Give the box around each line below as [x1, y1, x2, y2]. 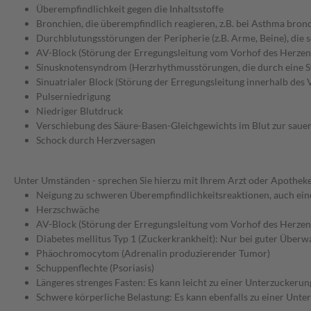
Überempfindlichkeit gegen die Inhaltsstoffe [36, 3, 224, 15]
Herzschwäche [36, 203, 99, 216]
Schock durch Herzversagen [36, 134, 155, 146]
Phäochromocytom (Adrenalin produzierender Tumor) [36, 247, 270, 260]
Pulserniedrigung [36, 90, 110, 103]
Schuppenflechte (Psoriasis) [36, 262, 154, 274]
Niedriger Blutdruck [36, 105, 123, 117]
